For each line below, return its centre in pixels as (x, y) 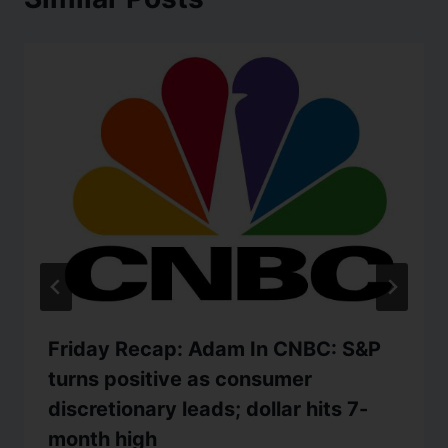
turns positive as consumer (180, 379)
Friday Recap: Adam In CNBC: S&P (214, 349)
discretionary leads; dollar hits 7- (208, 409)
